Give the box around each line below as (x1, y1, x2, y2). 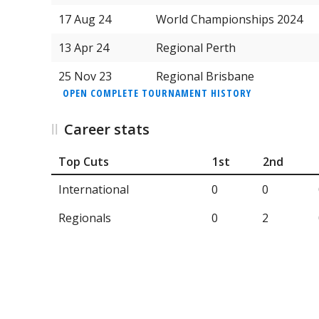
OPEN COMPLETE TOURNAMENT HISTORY (63, 85, 251, 100)
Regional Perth (156, 39, 236, 56)
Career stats (64, 119, 150, 139)
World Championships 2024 (156, 11, 303, 27)
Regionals (58, 210, 111, 226)
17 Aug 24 (58, 11, 111, 27)
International (58, 182, 129, 198)
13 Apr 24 (58, 39, 109, 56)
